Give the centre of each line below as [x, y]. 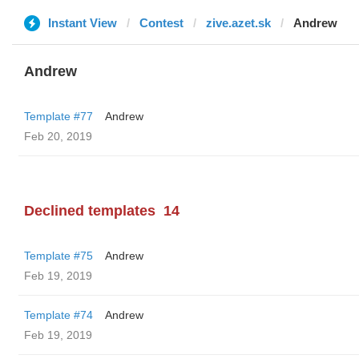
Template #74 [58, 315]
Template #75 [58, 256]
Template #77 [58, 116]
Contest [161, 23]
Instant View [83, 23]
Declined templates [90, 211]
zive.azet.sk [238, 23]
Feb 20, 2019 [58, 136]
